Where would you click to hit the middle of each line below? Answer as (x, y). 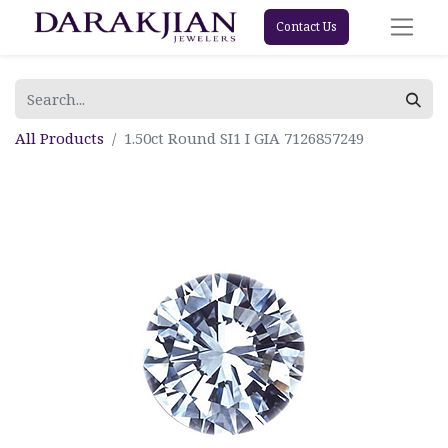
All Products (59, 137)
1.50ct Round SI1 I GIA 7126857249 (244, 137)
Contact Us (306, 27)
